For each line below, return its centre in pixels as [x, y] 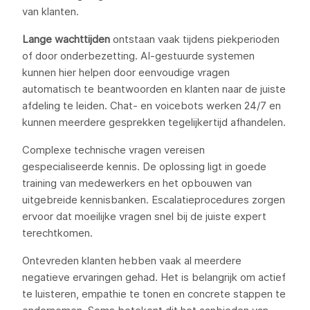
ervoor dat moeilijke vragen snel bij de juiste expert [144, 216]
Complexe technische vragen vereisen [113, 150]
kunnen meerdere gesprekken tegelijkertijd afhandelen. [154, 122]
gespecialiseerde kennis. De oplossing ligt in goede [144, 166]
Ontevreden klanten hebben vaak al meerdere [132, 261]
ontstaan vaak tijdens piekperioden [195, 39]
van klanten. [51, 11]
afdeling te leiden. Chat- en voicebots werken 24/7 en [152, 106]
